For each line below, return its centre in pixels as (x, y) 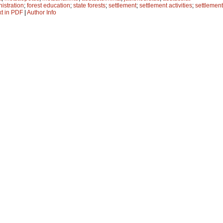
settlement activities (166, 5)
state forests (89, 5)
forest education (49, 5)
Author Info (42, 12)
